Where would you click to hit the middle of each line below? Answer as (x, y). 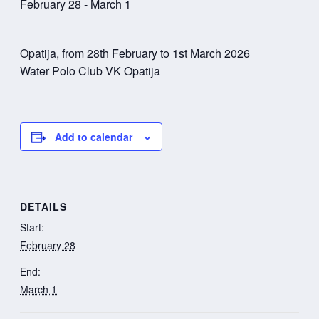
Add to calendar (94, 137)
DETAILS (43, 206)
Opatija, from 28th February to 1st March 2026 (135, 53)
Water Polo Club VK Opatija (90, 71)
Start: (32, 227)
